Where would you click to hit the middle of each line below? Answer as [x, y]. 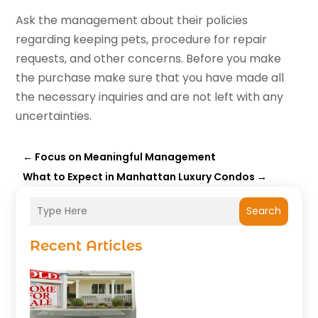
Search [263, 211]
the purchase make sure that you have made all [150, 77]
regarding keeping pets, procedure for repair [142, 39]
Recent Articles [86, 245]
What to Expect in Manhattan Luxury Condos [139, 176]
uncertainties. [54, 116]
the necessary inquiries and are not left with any [150, 97]
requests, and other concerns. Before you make [149, 58]
